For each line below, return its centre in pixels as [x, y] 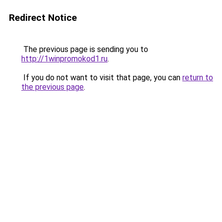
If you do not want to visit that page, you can [102, 78]
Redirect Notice [43, 18]
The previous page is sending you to [85, 49]
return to [198, 78]
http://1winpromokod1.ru [64, 59]
